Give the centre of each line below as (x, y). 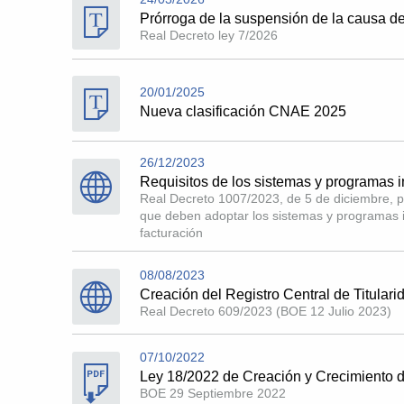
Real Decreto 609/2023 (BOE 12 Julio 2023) (265, 311)
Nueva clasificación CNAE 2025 (243, 111)
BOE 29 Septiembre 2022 (212, 394)
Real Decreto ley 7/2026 (208, 35)
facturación (171, 233)
